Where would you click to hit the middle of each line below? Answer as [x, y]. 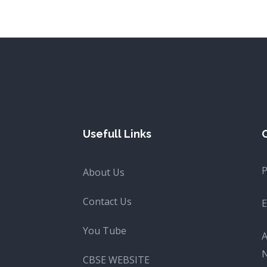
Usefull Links [117, 134]
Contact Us [107, 201]
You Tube [104, 231]
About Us [103, 172]
